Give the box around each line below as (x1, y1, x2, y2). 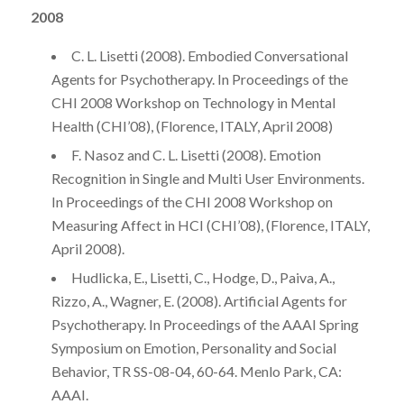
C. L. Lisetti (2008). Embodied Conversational (70, 46, 348, 64)
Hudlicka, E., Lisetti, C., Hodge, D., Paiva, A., (70, 268, 335, 286)
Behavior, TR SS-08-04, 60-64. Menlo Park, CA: (50, 362, 342, 380)
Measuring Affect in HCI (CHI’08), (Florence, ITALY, (50, 216, 370, 234)
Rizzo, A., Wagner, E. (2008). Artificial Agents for (50, 291, 347, 309)
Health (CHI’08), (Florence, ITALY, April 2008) (50, 116, 333, 134)
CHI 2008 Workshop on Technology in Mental (50, 93, 335, 111)
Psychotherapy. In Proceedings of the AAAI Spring (50, 315, 359, 333)
